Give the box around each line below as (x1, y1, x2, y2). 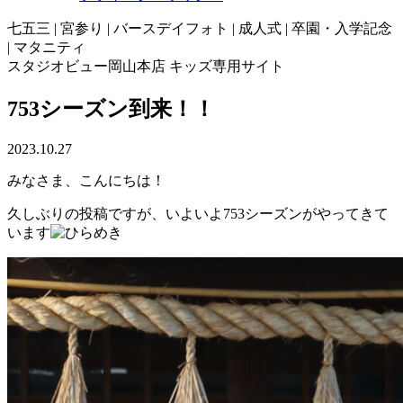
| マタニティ (7, 40, 85, 56)
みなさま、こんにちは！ (7, 173, 166, 189)
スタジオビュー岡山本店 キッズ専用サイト (7, 58, 284, 75)
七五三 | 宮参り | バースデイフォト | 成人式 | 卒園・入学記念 (7, 21, 392, 37)
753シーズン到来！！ (7, 97, 215, 121)
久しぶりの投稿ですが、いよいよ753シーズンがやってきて (7, 206, 389, 222)
